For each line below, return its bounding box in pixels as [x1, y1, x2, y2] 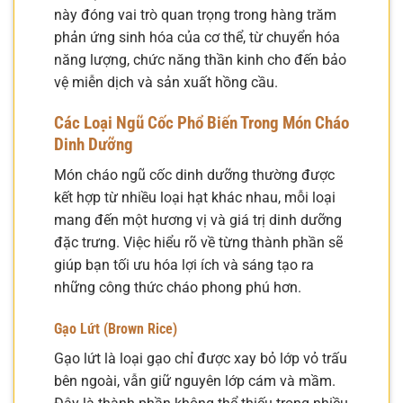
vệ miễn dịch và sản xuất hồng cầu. [54, 73, 278, 91]
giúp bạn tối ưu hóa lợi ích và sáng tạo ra [54, 256, 314, 274]
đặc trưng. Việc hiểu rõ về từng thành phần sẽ [54, 234, 343, 252]
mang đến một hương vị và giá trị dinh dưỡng [54, 211, 342, 229]
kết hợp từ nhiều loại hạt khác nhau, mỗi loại [54, 189, 336, 207]
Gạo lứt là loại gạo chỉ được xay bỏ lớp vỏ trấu [54, 350, 347, 368]
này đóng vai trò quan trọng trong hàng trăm [54, 5, 336, 23]
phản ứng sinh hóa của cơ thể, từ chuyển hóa [54, 28, 340, 46]
